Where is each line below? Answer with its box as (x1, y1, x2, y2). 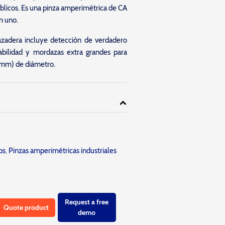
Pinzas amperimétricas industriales (8, 146, 117, 155)
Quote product (4, 202, 49, 212)
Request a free (65, 197, 109, 206)
